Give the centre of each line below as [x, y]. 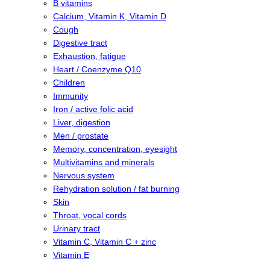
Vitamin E [71, 255]
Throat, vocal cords [90, 215]
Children [69, 83]
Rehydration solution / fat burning [116, 189]
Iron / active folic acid [93, 109]
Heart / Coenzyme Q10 [97, 70]
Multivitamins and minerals [104, 162]
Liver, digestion [82, 123]
